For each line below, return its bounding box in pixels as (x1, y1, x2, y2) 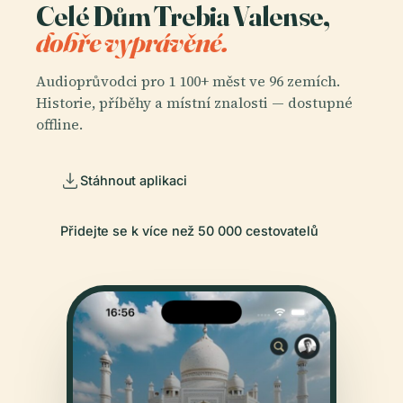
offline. (36, 114, 83, 135)
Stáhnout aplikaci (80, 172, 187, 188)
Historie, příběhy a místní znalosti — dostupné (36, 93, 353, 113)
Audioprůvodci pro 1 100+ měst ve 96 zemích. (36, 71, 340, 92)
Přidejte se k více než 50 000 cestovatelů (60, 222, 319, 238)
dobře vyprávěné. (36, 23, 228, 59)
